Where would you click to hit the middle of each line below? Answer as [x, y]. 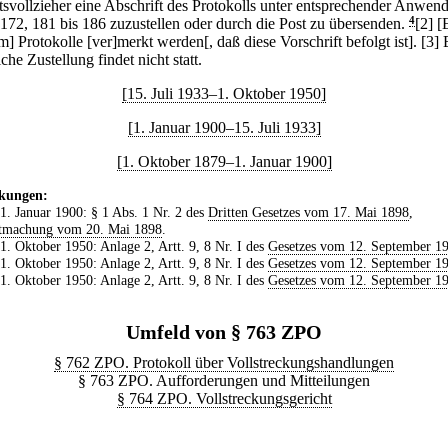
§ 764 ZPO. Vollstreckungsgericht [224, 398]
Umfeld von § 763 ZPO [224, 331]
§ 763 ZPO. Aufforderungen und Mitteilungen [224, 380]
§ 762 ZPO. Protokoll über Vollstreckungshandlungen [224, 362]
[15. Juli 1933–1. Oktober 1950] [224, 93]
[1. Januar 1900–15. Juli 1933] [224, 127]
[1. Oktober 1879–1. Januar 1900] [224, 161]
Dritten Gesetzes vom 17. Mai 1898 [308, 211]
